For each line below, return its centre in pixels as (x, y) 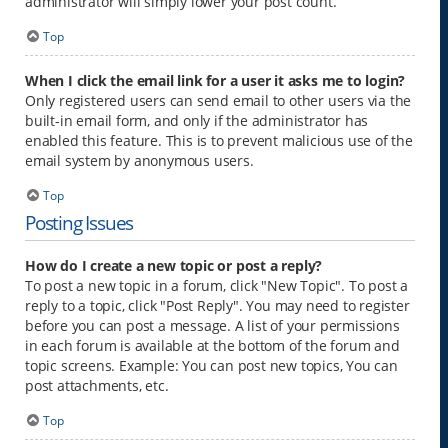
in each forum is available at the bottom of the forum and (212, 345)
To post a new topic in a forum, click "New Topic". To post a (216, 285)
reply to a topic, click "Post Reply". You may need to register (217, 305)
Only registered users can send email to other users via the (218, 101)
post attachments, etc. (97, 385)
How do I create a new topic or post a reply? (174, 265)
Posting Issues (79, 222)
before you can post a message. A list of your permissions (212, 325)
